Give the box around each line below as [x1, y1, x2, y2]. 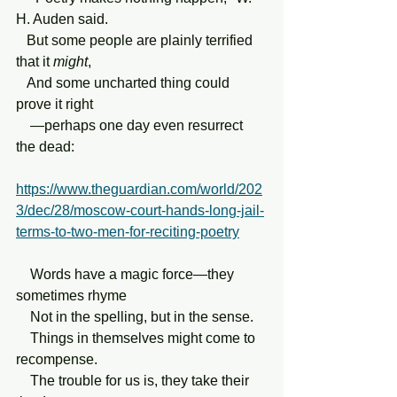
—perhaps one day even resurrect [16, 118, 30, 133]
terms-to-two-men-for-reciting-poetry [16, 224, 239, 239]
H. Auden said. [16, 12, 108, 27]
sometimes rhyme [16, 288, 127, 303]
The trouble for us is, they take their [16, 373, 30, 388]
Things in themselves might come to [16, 331, 30, 346]
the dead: [16, 139, 74, 154]
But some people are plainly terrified [16, 33, 27, 48]
